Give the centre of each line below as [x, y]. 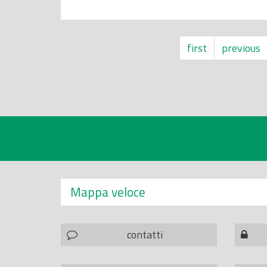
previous [241, 48]
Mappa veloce [108, 192]
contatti [145, 235]
